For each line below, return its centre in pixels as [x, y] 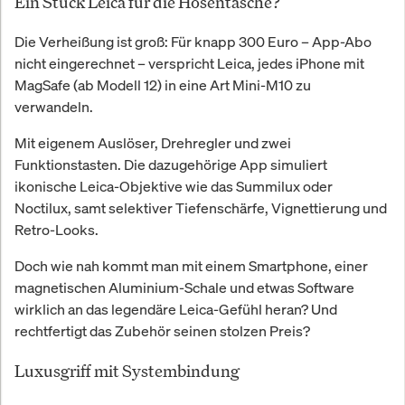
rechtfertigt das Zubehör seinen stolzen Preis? [162, 331]
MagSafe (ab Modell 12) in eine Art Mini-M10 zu [163, 85]
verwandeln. [54, 107]
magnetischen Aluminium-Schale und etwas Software [184, 288]
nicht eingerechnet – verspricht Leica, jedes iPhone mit [189, 64]
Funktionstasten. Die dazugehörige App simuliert [171, 165]
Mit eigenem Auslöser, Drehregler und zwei [153, 143]
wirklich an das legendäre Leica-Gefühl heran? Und [176, 310]
